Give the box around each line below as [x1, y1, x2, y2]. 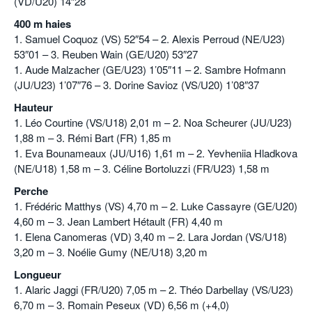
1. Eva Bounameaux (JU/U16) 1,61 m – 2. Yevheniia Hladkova [14, 146, 297, 161]
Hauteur [14, 100, 53, 116]
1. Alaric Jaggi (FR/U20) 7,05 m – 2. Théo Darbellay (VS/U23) [14, 282, 293, 297]
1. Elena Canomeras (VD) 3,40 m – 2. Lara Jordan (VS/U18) [14, 229, 287, 244]
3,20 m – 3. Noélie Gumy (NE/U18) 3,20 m [14, 244, 208, 260]
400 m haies [14, 16, 71, 32]
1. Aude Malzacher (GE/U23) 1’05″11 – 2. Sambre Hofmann [14, 62, 286, 77]
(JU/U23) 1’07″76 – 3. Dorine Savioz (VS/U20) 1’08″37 [14, 77, 259, 93]
